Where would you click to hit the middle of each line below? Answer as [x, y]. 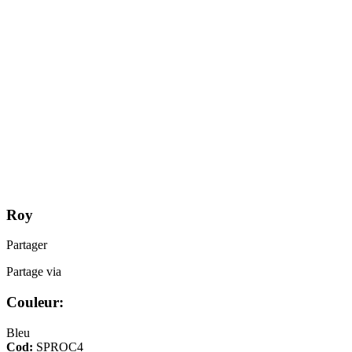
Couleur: [35, 302]
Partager [27, 245]
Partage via [34, 272]
